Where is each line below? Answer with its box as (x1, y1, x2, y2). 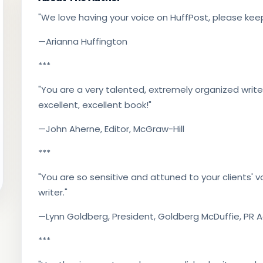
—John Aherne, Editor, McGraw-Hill (38, 123, 184, 135)
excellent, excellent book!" (38, 99, 151, 111)
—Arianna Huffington (38, 35, 127, 48)
